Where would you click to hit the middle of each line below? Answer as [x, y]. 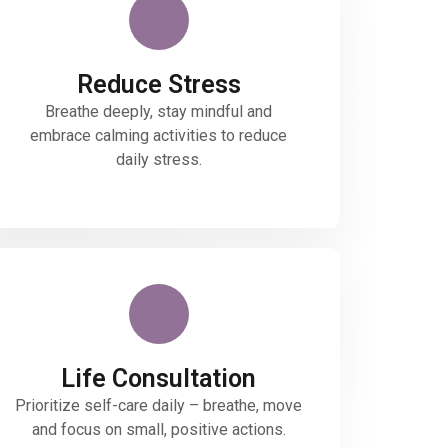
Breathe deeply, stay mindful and [159, 112]
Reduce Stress [158, 85]
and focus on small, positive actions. [158, 430]
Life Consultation [159, 379]
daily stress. [158, 160]
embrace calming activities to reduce [159, 136]
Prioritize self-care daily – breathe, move [159, 406]
